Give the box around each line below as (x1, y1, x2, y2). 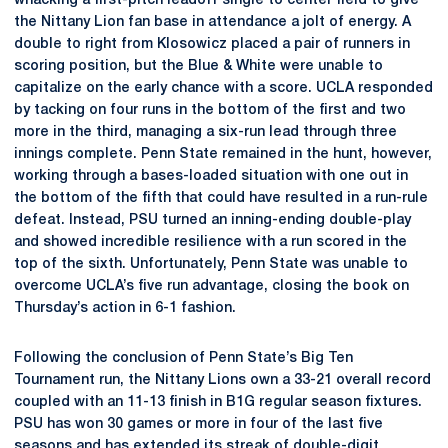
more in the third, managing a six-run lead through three (14, 125, 397, 139)
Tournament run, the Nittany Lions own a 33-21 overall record (14, 373, 431, 387)
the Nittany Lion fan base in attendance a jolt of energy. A (14, 15, 411, 29)
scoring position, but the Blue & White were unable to (14, 59, 383, 73)
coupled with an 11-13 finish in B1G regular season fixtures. (14, 395, 422, 409)
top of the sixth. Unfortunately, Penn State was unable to (14, 257, 408, 271)
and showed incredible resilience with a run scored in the (14, 235, 407, 249)
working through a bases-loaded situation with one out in (14, 169, 408, 183)
